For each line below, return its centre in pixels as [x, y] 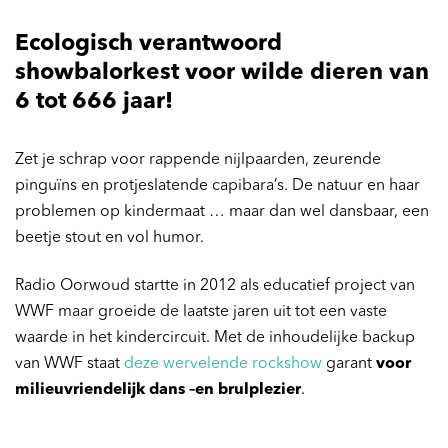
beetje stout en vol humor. [109, 238]
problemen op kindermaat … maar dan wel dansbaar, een [222, 212]
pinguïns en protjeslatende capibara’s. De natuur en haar [217, 186]
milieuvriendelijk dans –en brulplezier [158, 390]
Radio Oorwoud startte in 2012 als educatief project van [215, 286]
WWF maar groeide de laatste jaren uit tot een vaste [201, 312]
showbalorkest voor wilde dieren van [222, 73]
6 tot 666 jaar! [94, 102]
